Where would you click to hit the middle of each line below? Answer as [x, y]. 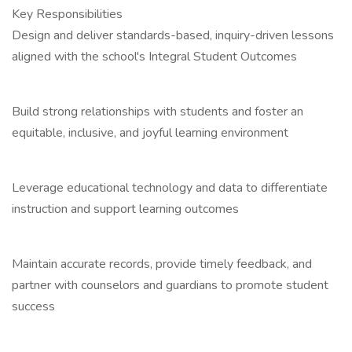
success [33, 306]
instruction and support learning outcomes [125, 209]
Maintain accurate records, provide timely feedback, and [162, 264]
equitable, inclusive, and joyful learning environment [150, 133]
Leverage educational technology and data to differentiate [170, 188]
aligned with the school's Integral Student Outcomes [154, 57]
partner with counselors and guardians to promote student [170, 285]
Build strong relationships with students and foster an [158, 112]
